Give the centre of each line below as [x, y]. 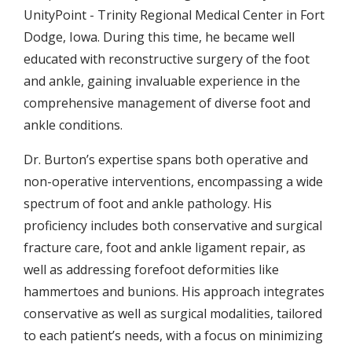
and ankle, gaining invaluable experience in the [162, 81]
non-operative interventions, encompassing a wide [173, 181]
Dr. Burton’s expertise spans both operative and [166, 159]
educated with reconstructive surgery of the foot [167, 59]
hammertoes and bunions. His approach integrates [174, 291]
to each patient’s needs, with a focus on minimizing [173, 335]
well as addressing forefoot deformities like [151, 269]
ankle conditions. [73, 125]
